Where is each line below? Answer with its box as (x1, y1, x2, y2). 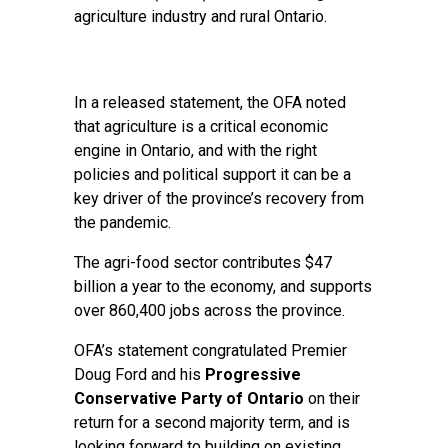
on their (304, 389, 360, 408)
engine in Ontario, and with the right (74, 141, 317, 160)
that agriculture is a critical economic (74, 117, 328, 136)
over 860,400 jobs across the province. (74, 301, 345, 320)
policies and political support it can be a (74, 165, 351, 184)
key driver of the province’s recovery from (74, 189, 364, 208)
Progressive (205, 365, 301, 384)
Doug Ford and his (74, 365, 205, 384)
